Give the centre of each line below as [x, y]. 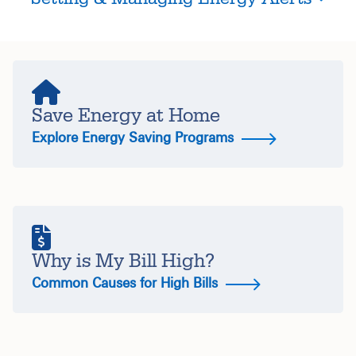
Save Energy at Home [126, 116]
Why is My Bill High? [123, 261]
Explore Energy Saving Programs [135, 137]
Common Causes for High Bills [127, 283]
